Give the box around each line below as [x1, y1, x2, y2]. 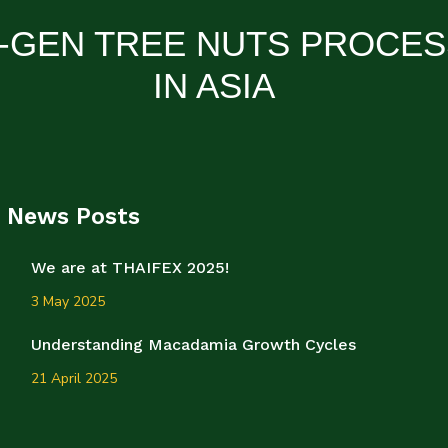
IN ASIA [153, 66, 276, 105]
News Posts [7, 203, 140, 230]
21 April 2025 [31, 369, 117, 388]
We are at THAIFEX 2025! [31, 258, 229, 277]
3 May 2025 [31, 292, 105, 311]
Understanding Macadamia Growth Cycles [31, 335, 356, 354]
